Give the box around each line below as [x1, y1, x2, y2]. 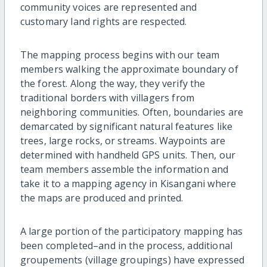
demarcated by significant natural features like [20, 120, 233, 133]
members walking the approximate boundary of [20, 63, 238, 76]
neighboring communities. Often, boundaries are [20, 105, 244, 119]
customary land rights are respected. [20, 15, 190, 29]
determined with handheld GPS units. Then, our [20, 148, 235, 162]
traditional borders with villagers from [20, 91, 195, 105]
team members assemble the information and [20, 163, 229, 176]
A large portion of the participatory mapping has [20, 225, 243, 238]
